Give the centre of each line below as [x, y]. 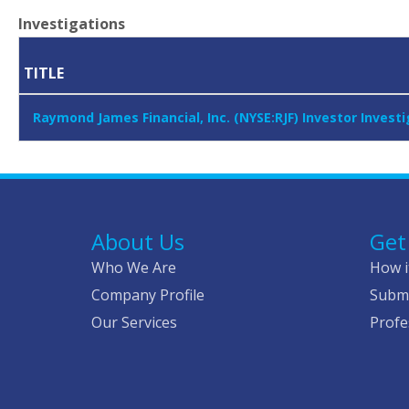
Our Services [134, 323]
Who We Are [134, 268]
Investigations [72, 24]
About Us [138, 242]
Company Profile [148, 295]
